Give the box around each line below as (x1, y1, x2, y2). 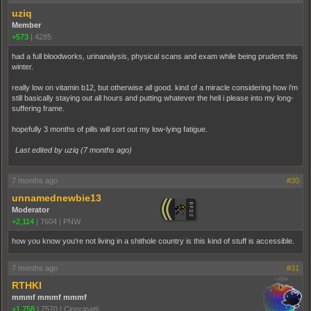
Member (12, 20, 41, 29)
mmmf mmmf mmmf (12, 292, 87, 301)
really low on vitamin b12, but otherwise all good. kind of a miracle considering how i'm (12, 83, 298, 92)
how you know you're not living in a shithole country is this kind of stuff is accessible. (12, 236, 294, 245)
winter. (12, 62, 33, 71)
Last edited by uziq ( (15, 145, 83, 154)
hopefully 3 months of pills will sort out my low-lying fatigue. (12, 124, 208, 133)
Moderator (12, 205, 49, 214)
